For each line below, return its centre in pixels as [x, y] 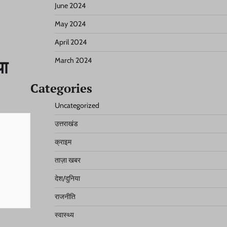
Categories [61, 88]
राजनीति [65, 197]
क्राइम [63, 142]
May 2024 [70, 24]
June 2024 [70, 6]
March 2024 [73, 60]
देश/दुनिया [67, 178]
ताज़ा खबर [67, 160]
